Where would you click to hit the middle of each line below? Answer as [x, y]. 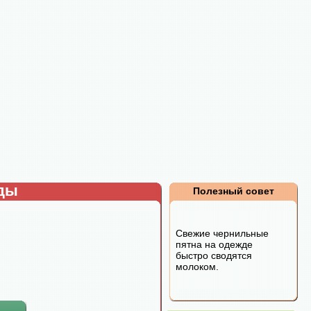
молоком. [197, 267]
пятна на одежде [214, 244]
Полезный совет [233, 191]
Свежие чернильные [222, 233]
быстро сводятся [214, 255]
